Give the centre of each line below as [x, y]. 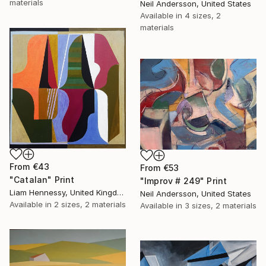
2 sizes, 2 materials [90, 204]
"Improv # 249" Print [184, 181]
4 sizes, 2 [203, 16]
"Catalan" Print [42, 179]
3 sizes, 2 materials [221, 206]
